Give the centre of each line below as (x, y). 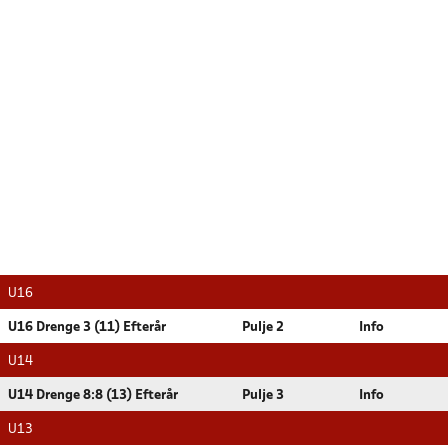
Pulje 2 (263, 327)
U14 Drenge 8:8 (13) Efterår (93, 395)
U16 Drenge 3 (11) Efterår (87, 327)
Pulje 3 (263, 395)
